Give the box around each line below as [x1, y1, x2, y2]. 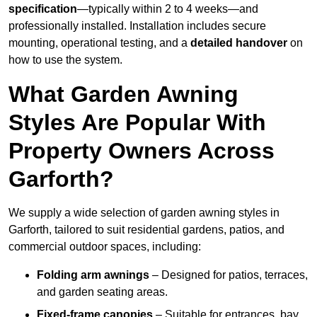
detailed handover [190, 37, 287, 50]
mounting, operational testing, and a [8, 37, 190, 50]
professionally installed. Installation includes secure [8, 20, 266, 33]
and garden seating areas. [37, 286, 168, 299]
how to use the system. [8, 54, 122, 67]
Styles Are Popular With [8, 110, 266, 136]
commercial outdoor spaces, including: [8, 241, 201, 253]
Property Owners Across [8, 138, 275, 164]
